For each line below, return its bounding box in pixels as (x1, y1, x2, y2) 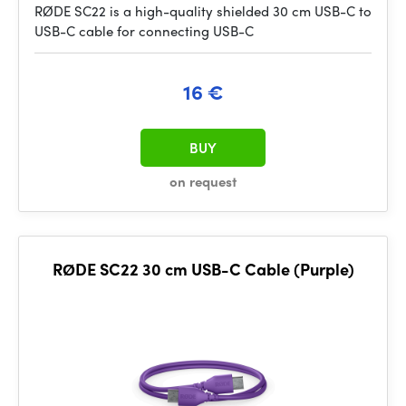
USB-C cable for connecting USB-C (34, 21, 254, 41)
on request (169, 171, 237, 191)
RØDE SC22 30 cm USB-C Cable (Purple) (52, 257, 354, 280)
